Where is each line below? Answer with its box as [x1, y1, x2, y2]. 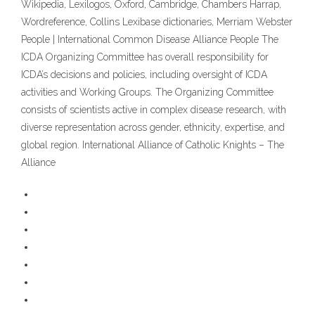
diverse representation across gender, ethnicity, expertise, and [21, 122, 285, 134]
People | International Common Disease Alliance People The [21, 34, 278, 46]
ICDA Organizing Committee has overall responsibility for [21, 51, 269, 63]
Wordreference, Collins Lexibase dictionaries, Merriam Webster [21, 16, 292, 28]
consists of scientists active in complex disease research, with [21, 104, 286, 116]
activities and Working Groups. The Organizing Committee [21, 86, 274, 98]
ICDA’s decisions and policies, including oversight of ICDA [21, 69, 267, 81]
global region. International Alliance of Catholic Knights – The [21, 139, 284, 151]
